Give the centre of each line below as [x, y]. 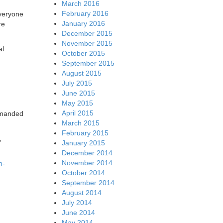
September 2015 [88, 63]
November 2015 [87, 43]
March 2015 [80, 123]
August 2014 [81, 192]
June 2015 [78, 93]
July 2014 [77, 202]
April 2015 [77, 113]
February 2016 [85, 13]
